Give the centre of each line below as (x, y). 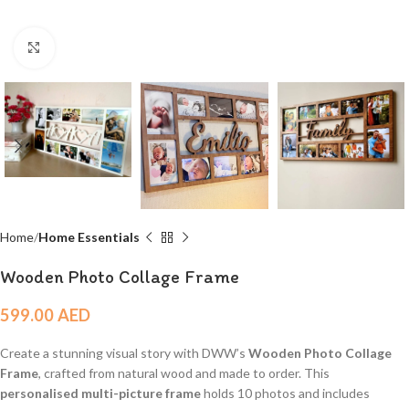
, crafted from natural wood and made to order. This (184, 373)
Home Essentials (89, 237)
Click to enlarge (98, 47)
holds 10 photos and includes (285, 393)
